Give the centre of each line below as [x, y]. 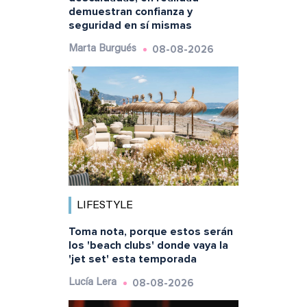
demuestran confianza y [130, 12]
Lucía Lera [92, 282]
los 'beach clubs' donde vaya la [148, 245]
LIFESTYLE [105, 205]
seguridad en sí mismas [130, 26]
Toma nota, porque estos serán [150, 231]
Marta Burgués [102, 49]
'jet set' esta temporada [132, 259]
